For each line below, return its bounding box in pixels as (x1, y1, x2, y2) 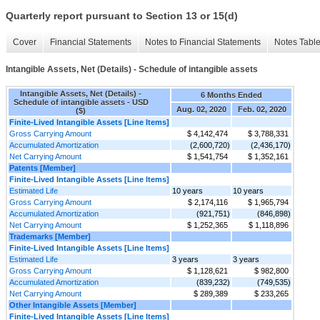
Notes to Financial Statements (145, 37, 261, 48)
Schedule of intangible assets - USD (13, 97, 149, 106)
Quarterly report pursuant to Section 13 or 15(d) (6, 10, 238, 22)
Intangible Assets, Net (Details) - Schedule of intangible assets (6, 64, 258, 75)
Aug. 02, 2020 (176, 104, 226, 114)
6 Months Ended (201, 90, 262, 99)
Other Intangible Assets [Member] (9, 300, 136, 309)
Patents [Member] (9, 163, 76, 172)
